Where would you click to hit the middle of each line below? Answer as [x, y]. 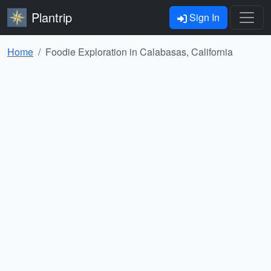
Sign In [203, 17]
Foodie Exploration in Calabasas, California [139, 52]
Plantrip [52, 17]
